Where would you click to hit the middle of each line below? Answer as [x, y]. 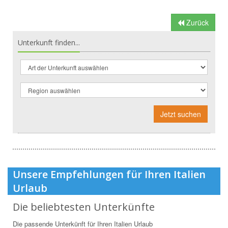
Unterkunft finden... [49, 42]
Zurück [196, 22]
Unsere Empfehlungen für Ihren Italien [109, 174]
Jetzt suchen [181, 114]
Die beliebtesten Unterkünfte [84, 207]
